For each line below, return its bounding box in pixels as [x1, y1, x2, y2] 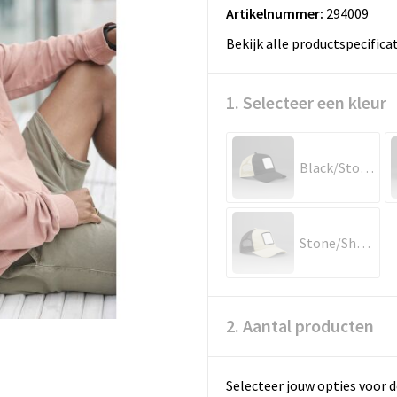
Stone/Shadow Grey [355, 234, 370, 252]
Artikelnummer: [225, 4, 323, 22]
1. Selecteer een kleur [225, 91, 386, 113]
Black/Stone [359, 159, 374, 176]
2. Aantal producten [225, 315, 374, 337]
